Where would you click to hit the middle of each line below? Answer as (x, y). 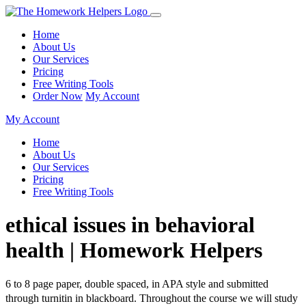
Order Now (58, 96)
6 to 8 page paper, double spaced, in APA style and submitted (137, 283)
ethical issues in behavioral (130, 225)
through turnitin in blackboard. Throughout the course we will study (152, 298)
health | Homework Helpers (134, 250)
